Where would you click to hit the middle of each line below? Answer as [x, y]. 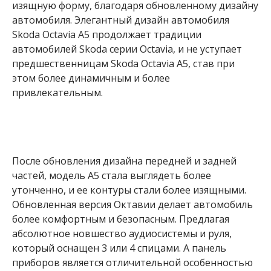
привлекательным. [57, 92]
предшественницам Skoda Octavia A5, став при [123, 63]
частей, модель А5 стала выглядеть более [112, 176]
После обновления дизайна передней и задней [124, 161]
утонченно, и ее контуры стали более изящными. [129, 190]
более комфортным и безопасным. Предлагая [121, 219]
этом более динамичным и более [91, 78]
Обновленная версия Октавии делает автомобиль [132, 205]
